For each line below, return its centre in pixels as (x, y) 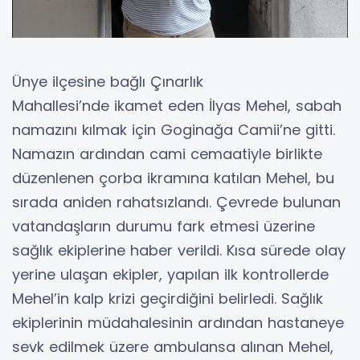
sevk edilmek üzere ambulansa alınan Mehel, (173, 347)
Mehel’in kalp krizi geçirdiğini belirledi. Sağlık (168, 299)
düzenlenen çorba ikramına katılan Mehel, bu (173, 178)
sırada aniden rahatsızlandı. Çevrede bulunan (176, 202)
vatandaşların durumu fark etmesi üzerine (164, 227)
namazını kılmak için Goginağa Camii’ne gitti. (174, 130)
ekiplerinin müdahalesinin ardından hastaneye (178, 323)
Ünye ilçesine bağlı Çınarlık (108, 82)
